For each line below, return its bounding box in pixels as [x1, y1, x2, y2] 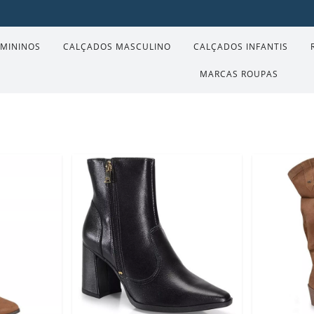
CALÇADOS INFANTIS [193, 40, 288, 53]
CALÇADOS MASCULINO [62, 40, 171, 53]
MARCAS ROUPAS [199, 67, 278, 80]
